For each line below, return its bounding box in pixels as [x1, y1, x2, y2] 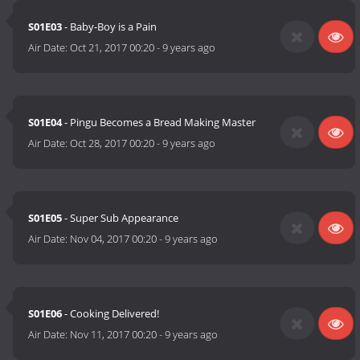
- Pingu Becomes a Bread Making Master [62, 115, 256, 130]
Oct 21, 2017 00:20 [70, 40, 155, 55]
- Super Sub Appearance [62, 211, 179, 226]
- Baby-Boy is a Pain [62, 19, 157, 35]
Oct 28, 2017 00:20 [70, 136, 155, 151]
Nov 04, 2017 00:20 [70, 231, 157, 247]
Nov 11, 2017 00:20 [70, 327, 157, 342]
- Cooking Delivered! [62, 306, 160, 321]
